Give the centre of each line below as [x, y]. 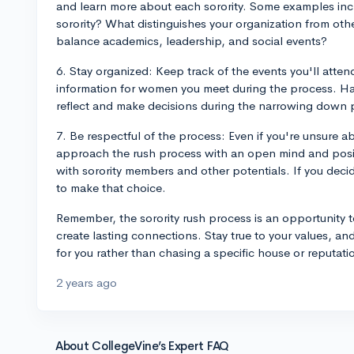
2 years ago [87, 282]
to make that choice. [111, 188]
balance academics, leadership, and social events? [192, 41]
